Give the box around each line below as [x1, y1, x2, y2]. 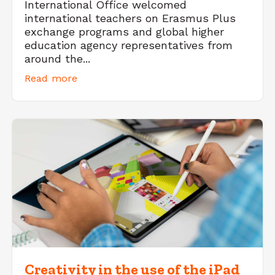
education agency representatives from [25, 39, 233, 52]
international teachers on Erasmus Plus [25, 12, 236, 25]
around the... [25, 52, 90, 66]
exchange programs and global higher [25, 25, 224, 39]
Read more [25, 72, 77, 85]
